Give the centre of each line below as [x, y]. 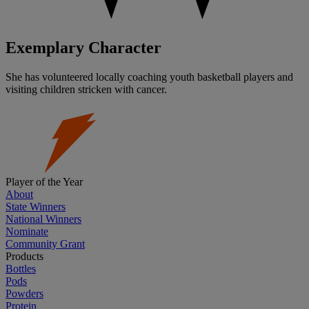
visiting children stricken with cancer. [86, 90]
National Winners [43, 219]
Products [24, 257]
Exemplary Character [83, 48]
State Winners [36, 207]
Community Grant [45, 244]
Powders [24, 294]
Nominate [27, 232]
